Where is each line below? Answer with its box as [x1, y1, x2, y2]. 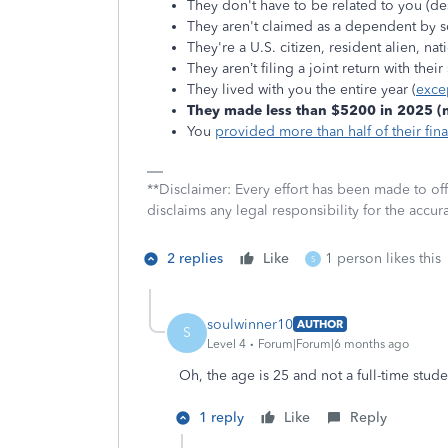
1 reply [199, 409, 244, 426]
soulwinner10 [207, 315, 293, 333]
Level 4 [207, 336, 246, 351]
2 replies [167, 250, 223, 267]
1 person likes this [325, 250, 441, 267]
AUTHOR [297, 317, 343, 331]
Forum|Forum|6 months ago [258, 336, 409, 351]
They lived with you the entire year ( [187, 81, 416, 98]
